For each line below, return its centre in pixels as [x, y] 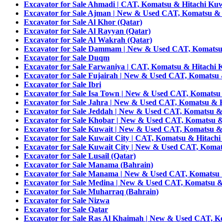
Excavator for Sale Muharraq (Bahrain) [91, 192]
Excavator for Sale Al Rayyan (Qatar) [87, 31]
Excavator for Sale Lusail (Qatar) [80, 156]
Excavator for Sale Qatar [66, 209]
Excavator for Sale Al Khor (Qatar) [83, 22]
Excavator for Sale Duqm [67, 58]
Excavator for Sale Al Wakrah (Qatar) [88, 40]
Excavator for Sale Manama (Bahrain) [88, 165]
